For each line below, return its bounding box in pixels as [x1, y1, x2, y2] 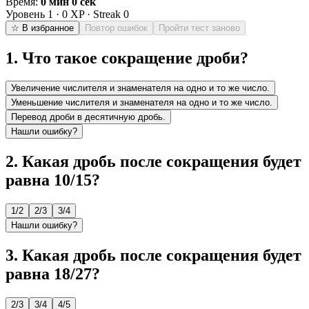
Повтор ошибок [85, 22, 148, 33]
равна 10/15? [6, 171, 100, 190]
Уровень [6, 8, 48, 20]
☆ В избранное [11, 22, 74, 33]
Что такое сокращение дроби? [22, 48, 248, 67]
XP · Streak [68, 8, 123, 20]
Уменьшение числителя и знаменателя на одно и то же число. [11, 97, 272, 108]
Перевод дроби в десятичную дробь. [11, 112, 166, 123]
